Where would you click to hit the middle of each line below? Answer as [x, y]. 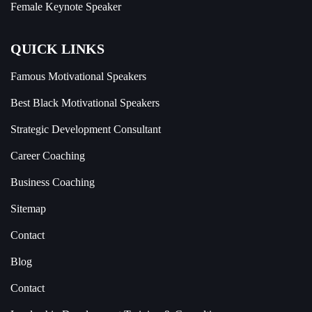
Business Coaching [53, 182]
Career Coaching [48, 156]
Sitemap [28, 209]
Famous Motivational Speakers [78, 76]
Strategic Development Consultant [86, 129]
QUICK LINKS [57, 49]
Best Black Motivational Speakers [85, 103]
